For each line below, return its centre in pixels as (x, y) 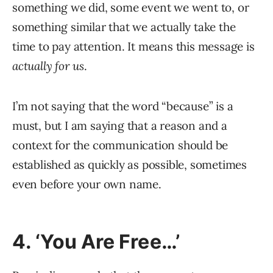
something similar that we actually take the (124, 27)
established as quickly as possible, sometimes (129, 165)
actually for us (48, 66)
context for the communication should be (120, 145)
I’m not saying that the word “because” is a (123, 106)
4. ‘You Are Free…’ (96, 242)
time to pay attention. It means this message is (133, 47)
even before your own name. (87, 184)
